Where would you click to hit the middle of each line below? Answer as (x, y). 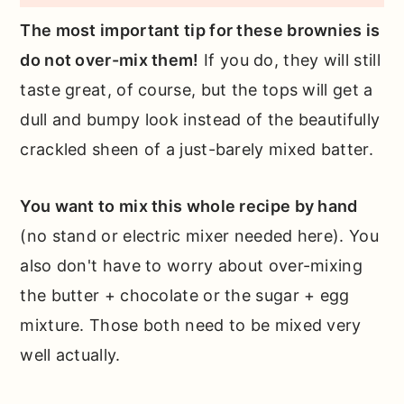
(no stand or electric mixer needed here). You (199, 236)
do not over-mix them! (110, 60)
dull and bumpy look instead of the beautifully (200, 120)
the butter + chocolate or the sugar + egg (185, 296)
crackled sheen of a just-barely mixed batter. (197, 150)
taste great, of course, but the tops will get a (197, 90)
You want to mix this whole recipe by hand (189, 207)
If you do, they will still (289, 60)
